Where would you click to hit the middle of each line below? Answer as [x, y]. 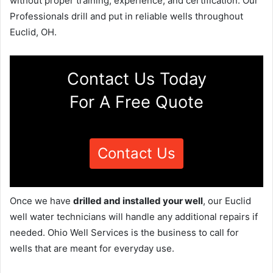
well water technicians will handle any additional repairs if [134, 216]
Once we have [41, 200]
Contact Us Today [136, 79]
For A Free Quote [136, 102]
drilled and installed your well [138, 200]
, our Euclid [227, 200]
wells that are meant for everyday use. [92, 248]
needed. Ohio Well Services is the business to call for [124, 232]
